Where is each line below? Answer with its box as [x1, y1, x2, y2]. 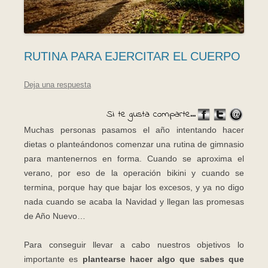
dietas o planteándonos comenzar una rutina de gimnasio [24, 139, 244, 150]
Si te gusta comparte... [106, 106, 196, 121]
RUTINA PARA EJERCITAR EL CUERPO [24, 49, 240, 63]
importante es [24, 254, 83, 264]
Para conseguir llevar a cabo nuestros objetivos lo [24, 240, 244, 250]
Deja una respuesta [24, 80, 91, 89]
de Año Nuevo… [24, 211, 86, 221]
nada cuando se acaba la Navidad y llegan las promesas [24, 197, 244, 207]
